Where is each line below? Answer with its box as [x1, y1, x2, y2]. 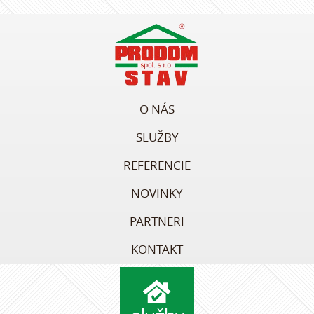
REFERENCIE [123, 157, 191, 173]
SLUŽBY [135, 129, 179, 145]
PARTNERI [130, 213, 184, 229]
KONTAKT [131, 241, 183, 257]
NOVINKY [131, 185, 183, 201]
